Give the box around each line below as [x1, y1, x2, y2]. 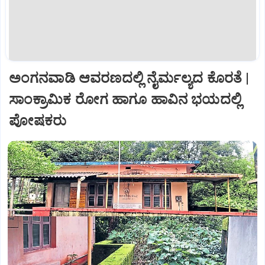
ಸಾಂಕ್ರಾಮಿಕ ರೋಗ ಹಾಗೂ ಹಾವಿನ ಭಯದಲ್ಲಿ [9, 91, 241, 108]
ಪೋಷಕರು [9, 112, 67, 129]
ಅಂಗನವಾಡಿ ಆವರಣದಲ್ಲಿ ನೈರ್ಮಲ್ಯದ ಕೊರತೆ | [9, 69, 250, 86]
